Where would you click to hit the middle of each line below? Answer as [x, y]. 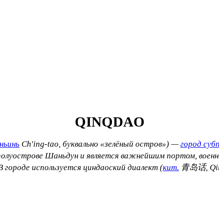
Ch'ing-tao [40, 144]
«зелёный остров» [133, 144]
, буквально [79, 144]
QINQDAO [109, 121]
